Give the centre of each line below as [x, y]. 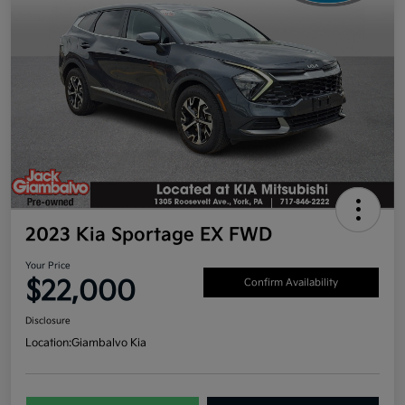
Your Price [48, 265]
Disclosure [48, 320]
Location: [48, 343]
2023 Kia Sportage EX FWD [149, 235]
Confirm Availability [291, 283]
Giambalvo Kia [109, 343]
